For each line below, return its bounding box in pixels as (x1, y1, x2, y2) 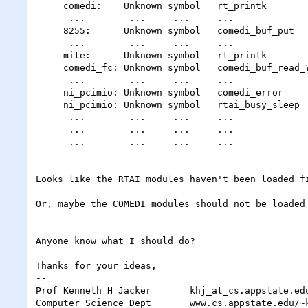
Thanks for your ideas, (36, 260, 157, 271)
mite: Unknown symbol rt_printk (36, 49, 63, 60)
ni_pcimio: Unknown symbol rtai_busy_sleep (36, 99, 63, 110)
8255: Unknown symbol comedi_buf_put (36, 25, 63, 36)
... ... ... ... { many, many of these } (36, 124, 69, 135)
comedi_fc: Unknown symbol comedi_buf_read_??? (36, 62, 63, 73)
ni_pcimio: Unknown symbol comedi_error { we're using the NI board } (36, 87, 63, 98)
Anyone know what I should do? (36, 235, 195, 246)
